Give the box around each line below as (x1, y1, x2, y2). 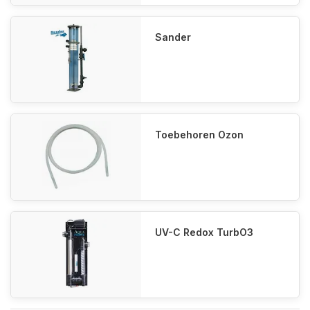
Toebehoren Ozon (155, 129, 244, 140)
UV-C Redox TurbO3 (155, 226, 253, 238)
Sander (155, 31, 191, 43)
